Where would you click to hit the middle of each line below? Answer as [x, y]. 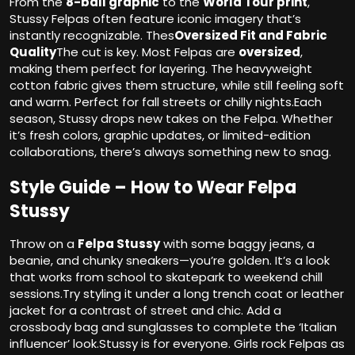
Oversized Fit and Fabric [251, 36]
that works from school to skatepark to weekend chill [166, 277]
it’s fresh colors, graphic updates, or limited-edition [160, 136]
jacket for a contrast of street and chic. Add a [145, 311]
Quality [33, 52]
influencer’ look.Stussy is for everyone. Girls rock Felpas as [177, 344]
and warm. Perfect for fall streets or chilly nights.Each [166, 102]
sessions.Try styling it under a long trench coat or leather [177, 294]
